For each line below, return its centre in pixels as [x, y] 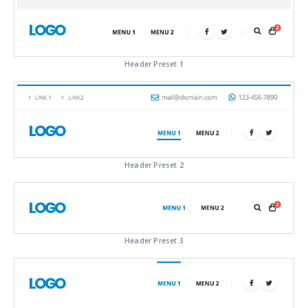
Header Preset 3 [154, 240]
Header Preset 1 [154, 64]
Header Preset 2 [154, 165]
